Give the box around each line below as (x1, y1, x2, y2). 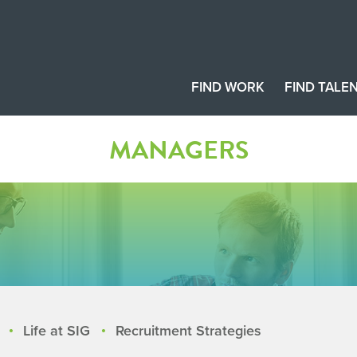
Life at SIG (23, 321, 90, 339)
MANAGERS (108, 131, 249, 169)
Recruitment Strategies (116, 321, 261, 339)
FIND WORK (191, 79, 265, 96)
